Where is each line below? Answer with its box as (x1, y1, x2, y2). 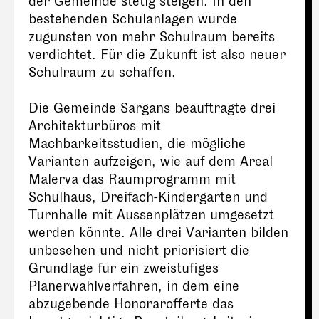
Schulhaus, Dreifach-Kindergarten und (28, 189, 268, 205)
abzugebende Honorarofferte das (28, 296, 234, 312)
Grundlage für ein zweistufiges (28, 261, 219, 276)
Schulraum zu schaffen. (28, 65, 176, 80)
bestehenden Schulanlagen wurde (28, 11, 237, 27)
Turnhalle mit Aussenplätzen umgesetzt (28, 207, 274, 223)
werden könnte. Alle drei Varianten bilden (28, 225, 288, 241)
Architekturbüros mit (28, 118, 161, 134)
